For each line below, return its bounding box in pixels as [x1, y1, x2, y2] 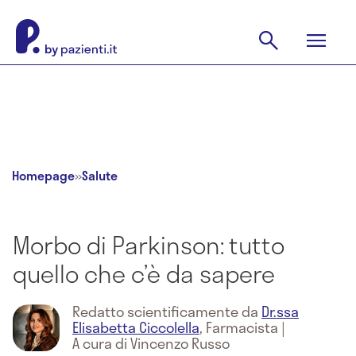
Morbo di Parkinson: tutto [13, 226, 284, 263]
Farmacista [206, 316, 278, 339]
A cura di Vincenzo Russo [72, 332, 230, 354]
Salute [82, 165, 118, 185]
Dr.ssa [261, 300, 299, 323]
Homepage [12, 165, 75, 185]
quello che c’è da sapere [13, 255, 275, 292]
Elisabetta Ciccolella [72, 316, 199, 339]
